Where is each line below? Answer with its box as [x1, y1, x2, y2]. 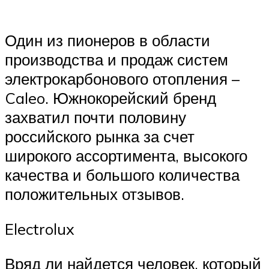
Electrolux [5, 219, 74, 239]
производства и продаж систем [5, 50, 228, 70]
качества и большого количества [5, 165, 240, 185]
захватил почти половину [5, 107, 186, 127]
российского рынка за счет [5, 127, 195, 147]
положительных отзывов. [5, 184, 184, 204]
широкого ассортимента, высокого [5, 146, 247, 166]
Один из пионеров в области [5, 31, 210, 50]
